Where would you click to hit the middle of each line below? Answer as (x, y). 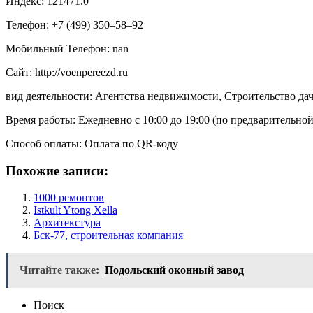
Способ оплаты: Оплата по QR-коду (92, 143)
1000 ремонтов (69, 198)
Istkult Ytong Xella (75, 210)
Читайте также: (59, 270)
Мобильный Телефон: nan (67, 48)
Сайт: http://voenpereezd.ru (67, 72)
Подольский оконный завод (174, 270)
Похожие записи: (57, 170)
